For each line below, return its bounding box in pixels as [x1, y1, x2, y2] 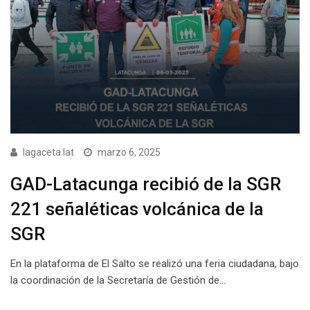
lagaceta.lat [23, 147, 74, 158]
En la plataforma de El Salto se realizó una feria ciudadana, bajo [10, 257, 299, 271]
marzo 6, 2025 [98, 147, 161, 158]
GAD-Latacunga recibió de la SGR [10, 174, 281, 195]
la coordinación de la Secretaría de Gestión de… [10, 274, 226, 287]
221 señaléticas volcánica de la [10, 199, 264, 220]
